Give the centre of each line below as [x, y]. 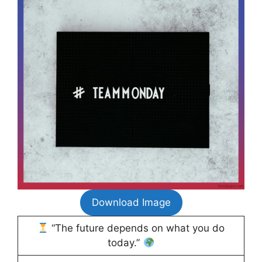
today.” [125, 243]
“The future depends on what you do [137, 228]
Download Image [131, 203]
